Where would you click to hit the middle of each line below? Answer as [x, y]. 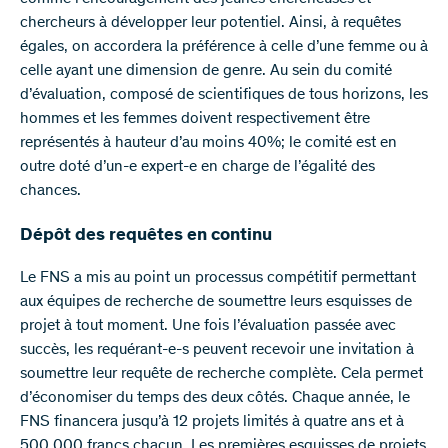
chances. [50, 191]
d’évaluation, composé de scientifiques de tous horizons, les [224, 95]
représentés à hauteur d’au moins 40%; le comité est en [208, 143]
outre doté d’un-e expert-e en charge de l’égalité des [197, 167]
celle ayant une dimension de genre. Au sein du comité [206, 71]
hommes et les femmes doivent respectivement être [195, 119]
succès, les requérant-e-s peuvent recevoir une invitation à [217, 350]
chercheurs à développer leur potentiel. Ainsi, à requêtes [210, 23]
